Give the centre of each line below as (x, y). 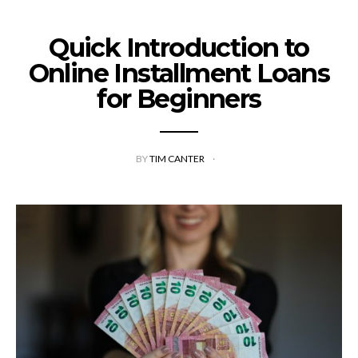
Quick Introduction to (179, 48)
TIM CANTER (177, 159)
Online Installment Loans (179, 74)
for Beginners (179, 99)
